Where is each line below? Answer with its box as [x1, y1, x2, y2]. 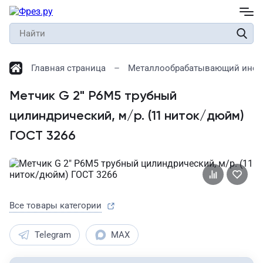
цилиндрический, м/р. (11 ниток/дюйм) [9, 110, 244, 123]
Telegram [35, 230, 71, 240]
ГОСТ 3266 [9, 130, 76, 143]
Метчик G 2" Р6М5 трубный [9, 90, 177, 103]
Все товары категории [9, 200, 102, 211]
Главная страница [31, 63, 106, 73]
